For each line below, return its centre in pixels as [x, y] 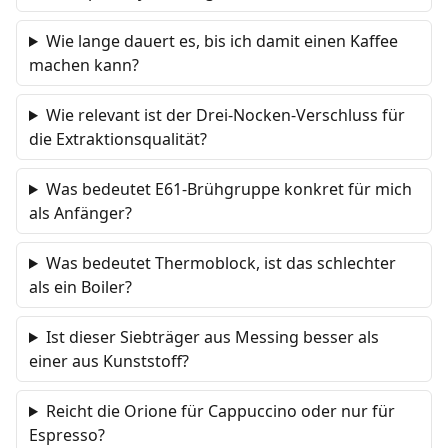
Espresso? [67, 435]
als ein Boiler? [80, 287]
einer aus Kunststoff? [109, 361]
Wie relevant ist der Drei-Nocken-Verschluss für [225, 115]
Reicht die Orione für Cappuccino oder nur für [220, 411]
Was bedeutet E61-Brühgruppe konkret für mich [228, 189]
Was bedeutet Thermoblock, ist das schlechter [220, 263]
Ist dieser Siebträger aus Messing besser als [212, 337]
